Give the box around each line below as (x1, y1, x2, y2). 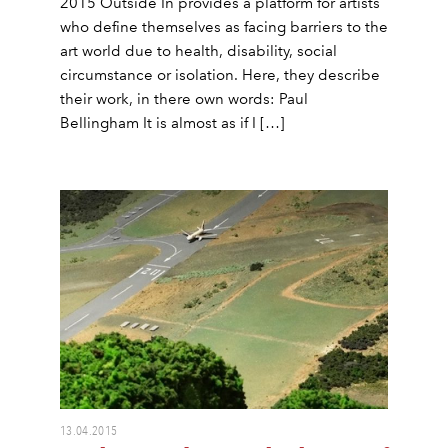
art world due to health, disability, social (60, 42, 337, 61)
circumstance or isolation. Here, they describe (60, 66, 380, 85)
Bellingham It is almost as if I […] (60, 114, 285, 133)
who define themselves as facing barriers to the (60, 18, 388, 37)
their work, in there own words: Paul (60, 90, 308, 109)
